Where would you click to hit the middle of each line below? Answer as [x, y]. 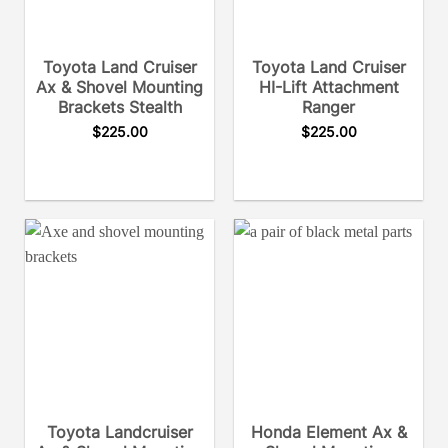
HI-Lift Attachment [328, 86]
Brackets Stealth [119, 106]
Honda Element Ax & [328, 431]
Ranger [328, 106]
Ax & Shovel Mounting [119, 86]
